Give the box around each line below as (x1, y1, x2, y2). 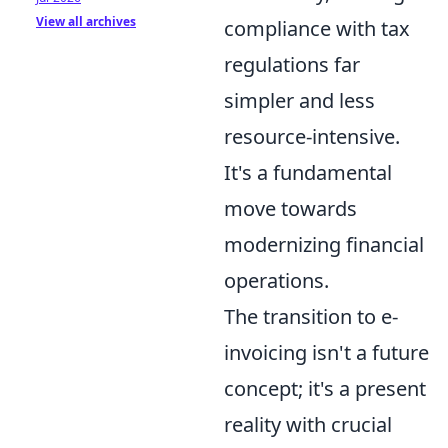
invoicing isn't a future (224, 338, 429, 366)
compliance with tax (224, 14, 410, 42)
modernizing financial (224, 230, 424, 258)
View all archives (36, 13, 136, 30)
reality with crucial (224, 410, 392, 438)
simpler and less (224, 86, 375, 114)
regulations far (224, 50, 360, 78)
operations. (224, 266, 329, 294)
